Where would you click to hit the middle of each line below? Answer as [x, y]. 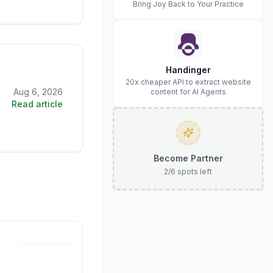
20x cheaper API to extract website [188, 82]
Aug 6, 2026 [38, 92]
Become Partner [188, 158]
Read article [37, 104]
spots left [194, 172]
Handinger [188, 70]
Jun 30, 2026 [44, 237]
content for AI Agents [188, 92]
